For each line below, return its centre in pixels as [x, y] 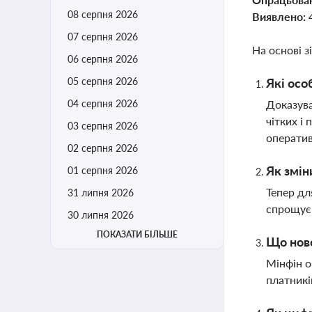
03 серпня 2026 [103, 126]
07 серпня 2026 [103, 37]
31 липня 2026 [101, 193]
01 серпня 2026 [103, 170]
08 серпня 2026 [103, 14]
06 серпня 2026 [103, 59]
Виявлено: [280, 16]
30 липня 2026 [101, 215]
